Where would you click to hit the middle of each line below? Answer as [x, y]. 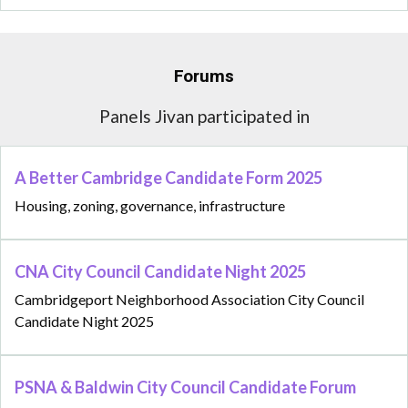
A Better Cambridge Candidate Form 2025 [170, 178]
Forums [204, 77]
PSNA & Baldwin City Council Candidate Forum [187, 388]
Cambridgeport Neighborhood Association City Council [189, 300]
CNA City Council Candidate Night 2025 [162, 272]
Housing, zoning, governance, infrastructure [150, 206]
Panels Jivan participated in [204, 117]
